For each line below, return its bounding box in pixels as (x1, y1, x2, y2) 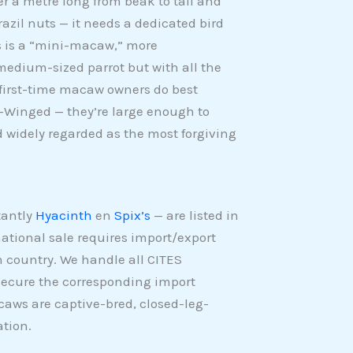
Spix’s (113, 207, 150, 224)
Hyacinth (35, 207, 92, 224)
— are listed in (150, 207, 239, 224)
